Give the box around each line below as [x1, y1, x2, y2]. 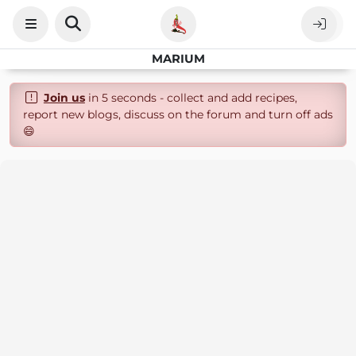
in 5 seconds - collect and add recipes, [84, 91, 297, 105]
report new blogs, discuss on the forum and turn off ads [23, 107, 333, 122]
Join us [43, 91, 85, 105]
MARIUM [151, 52, 205, 66]
